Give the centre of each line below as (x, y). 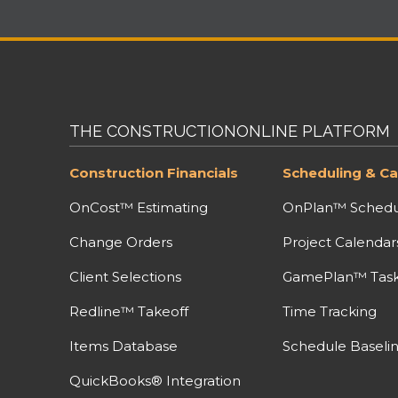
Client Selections (125, 276)
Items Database (123, 346)
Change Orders (120, 242)
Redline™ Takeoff (128, 311)
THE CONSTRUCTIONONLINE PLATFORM (229, 131)
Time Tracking (329, 311)
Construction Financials (153, 172)
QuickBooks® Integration (155, 380)
